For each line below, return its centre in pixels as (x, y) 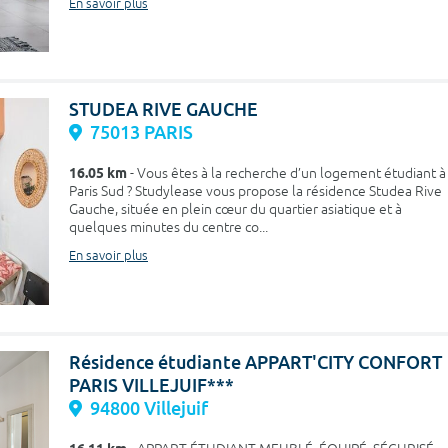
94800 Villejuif (149, 408)
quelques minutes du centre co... (168, 228)
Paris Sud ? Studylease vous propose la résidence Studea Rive (255, 192)
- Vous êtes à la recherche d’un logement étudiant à (286, 174)
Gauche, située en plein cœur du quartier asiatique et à (235, 210)
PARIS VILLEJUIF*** (151, 385)
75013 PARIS (141, 133)
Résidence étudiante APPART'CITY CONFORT (255, 362)
